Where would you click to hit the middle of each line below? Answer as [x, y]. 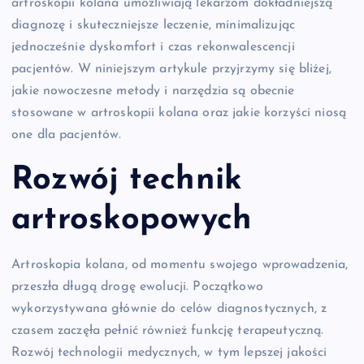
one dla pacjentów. [67, 135]
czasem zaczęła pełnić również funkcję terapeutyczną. [168, 331]
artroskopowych [132, 220]
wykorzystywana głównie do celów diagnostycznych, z [169, 309]
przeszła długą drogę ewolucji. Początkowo [137, 287]
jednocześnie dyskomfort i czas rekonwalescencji [153, 48]
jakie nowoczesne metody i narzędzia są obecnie [153, 91]
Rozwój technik [127, 180]
